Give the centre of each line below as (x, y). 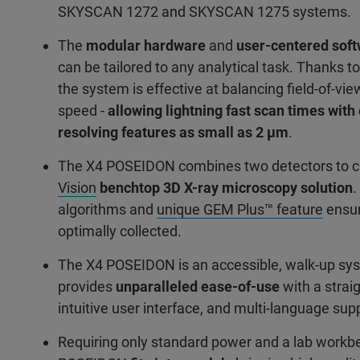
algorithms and (107, 209)
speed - (83, 110)
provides (87, 286)
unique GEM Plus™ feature (240, 209)
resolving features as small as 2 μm (173, 132)
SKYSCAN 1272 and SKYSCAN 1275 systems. (206, 12)
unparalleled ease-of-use (198, 286)
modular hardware (146, 45)
